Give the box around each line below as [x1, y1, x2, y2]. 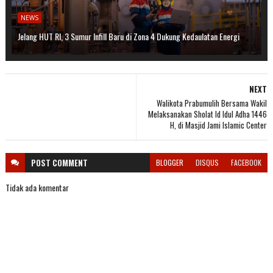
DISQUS [196, 157, 219, 168]
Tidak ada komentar [5, 180, 69, 194]
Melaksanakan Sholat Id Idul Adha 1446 [148, 107, 268, 120]
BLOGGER [156, 157, 184, 168]
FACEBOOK [231, 157, 262, 168]
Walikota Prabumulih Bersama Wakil [157, 96, 268, 109]
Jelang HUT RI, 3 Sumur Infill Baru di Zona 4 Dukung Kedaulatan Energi [17, 29, 239, 43]
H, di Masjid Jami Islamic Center [170, 118, 268, 131]
